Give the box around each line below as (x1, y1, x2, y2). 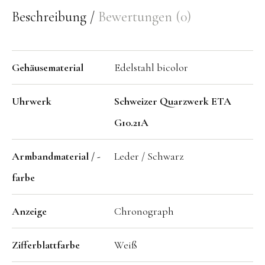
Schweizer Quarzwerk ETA (114, 95, 231, 108)
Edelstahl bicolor (114, 61, 188, 75)
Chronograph (114, 205, 174, 218)
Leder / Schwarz (114, 150, 183, 163)
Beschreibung (12, 8, 90, 26)
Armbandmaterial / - (12, 150, 101, 163)
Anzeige (12, 205, 47, 218)
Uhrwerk (12, 95, 51, 108)
